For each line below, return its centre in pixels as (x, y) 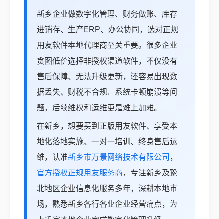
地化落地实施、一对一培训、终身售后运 (107, 142)
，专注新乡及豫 (150, 173)
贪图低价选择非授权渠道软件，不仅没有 (107, 61)
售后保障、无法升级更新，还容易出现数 (107, 77)
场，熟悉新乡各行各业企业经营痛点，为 (107, 204)
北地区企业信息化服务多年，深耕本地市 (107, 189)
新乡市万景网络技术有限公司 (119, 157)
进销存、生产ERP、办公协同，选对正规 (108, 30)
